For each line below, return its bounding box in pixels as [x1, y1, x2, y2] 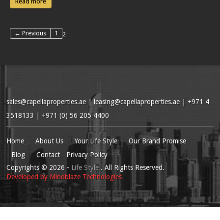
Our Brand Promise [129, 137, 187, 145]
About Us [35, 137, 64, 145]
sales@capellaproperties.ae [6, 97, 86, 106]
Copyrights [6, 163, 42, 171]
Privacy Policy [66, 150, 108, 159]
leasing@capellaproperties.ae [94, 97, 180, 106]
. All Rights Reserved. [99, 163, 165, 171]
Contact [36, 150, 60, 159]
